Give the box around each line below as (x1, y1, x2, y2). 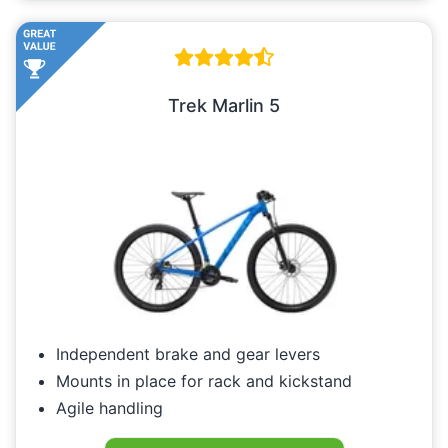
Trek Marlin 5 (168, 95, 280, 117)
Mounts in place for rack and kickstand (56, 371, 352, 392)
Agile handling (56, 398, 163, 419)
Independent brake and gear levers (56, 344, 320, 365)
